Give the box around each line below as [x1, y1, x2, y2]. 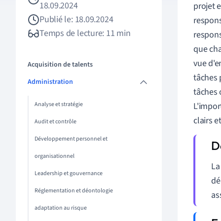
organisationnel [35, 152, 74, 160]
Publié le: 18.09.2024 [39, 13, 113, 26]
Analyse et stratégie [35, 100, 83, 109]
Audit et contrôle [35, 117, 76, 126]
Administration [28, 77, 73, 87]
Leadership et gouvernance [35, 169, 103, 178]
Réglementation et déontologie [35, 186, 113, 195]
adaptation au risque [35, 204, 87, 212]
